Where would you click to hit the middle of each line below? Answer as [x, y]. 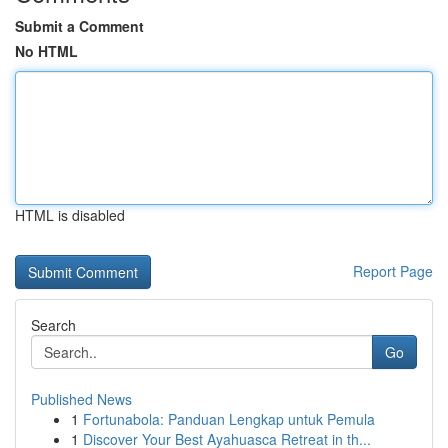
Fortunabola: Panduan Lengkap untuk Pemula [229, 419]
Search [53, 325]
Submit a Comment [79, 26]
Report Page [393, 271]
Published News [81, 399]
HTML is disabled [70, 215]
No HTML [46, 51]
